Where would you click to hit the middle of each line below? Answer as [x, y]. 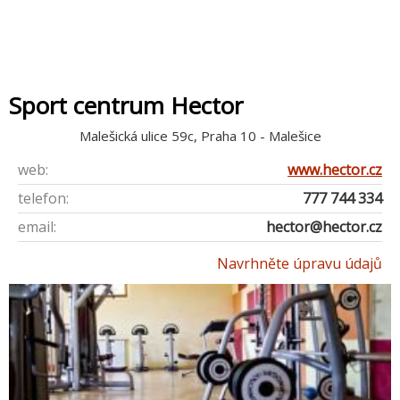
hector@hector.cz [324, 227]
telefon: [43, 199]
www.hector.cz [335, 170]
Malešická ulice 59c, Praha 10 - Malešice [200, 136]
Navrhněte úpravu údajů [300, 264]
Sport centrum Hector [126, 105]
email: [37, 227]
